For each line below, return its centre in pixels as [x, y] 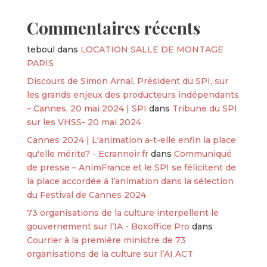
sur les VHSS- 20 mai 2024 [84, 122]
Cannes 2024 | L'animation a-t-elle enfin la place [131, 140]
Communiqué [203, 154]
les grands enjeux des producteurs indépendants [133, 95]
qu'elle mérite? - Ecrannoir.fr [87, 154]
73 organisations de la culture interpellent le [122, 213]
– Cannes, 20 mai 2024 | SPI [86, 108]
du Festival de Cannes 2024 [86, 195]
